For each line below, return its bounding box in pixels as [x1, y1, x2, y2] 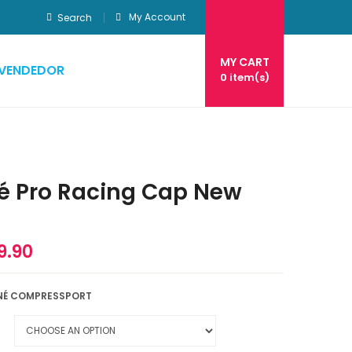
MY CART [219, 54, 269, 70]
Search [57, 11, 92, 24]
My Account [129, 10, 185, 24]
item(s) [226, 70, 269, 85]
